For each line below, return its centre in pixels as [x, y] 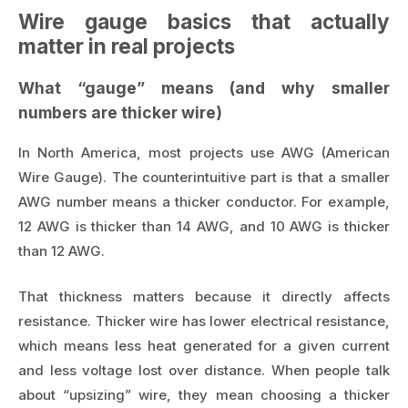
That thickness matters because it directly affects [204, 296]
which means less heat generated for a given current [204, 345]
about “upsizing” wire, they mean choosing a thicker [204, 394]
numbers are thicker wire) [120, 112]
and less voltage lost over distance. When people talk [204, 370]
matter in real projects [127, 46]
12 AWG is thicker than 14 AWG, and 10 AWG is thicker [204, 227]
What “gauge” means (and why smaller [204, 87]
